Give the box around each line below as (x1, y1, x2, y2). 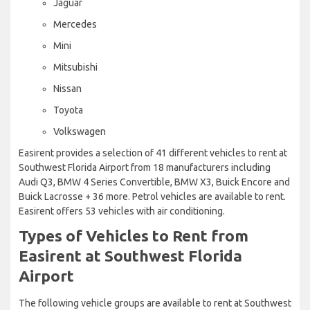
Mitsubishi (53, 61, 98, 73)
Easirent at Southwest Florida (19, 246, 242, 264)
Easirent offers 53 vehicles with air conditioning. (19, 205, 225, 217)
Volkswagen (53, 125, 106, 137)
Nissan (53, 82, 82, 94)
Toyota (53, 104, 83, 116)
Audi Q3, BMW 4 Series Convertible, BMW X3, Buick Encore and (19, 176, 290, 188)
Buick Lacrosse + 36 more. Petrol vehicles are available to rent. (19, 190, 286, 202)
